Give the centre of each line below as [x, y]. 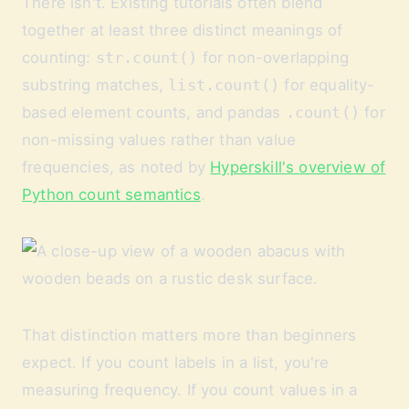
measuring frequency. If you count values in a [190, 390]
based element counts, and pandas [154, 112]
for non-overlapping [273, 58]
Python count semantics [111, 194]
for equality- [327, 85]
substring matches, [95, 85]
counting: [59, 58]
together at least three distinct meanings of [183, 30]
